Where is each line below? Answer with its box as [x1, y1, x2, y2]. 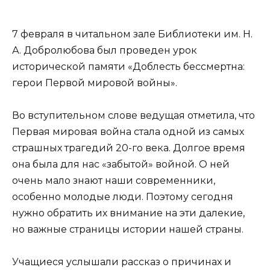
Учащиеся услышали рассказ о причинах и [12, 256, 231, 268]
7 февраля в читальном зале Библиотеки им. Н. [12, 28, 253, 40]
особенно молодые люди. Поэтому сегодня [12, 190, 233, 202]
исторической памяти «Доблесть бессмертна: [12, 60, 245, 72]
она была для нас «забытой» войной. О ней [12, 158, 230, 170]
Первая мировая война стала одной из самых [12, 125, 244, 137]
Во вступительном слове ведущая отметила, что [12, 109, 255, 121]
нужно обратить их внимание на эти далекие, [12, 207, 245, 219]
